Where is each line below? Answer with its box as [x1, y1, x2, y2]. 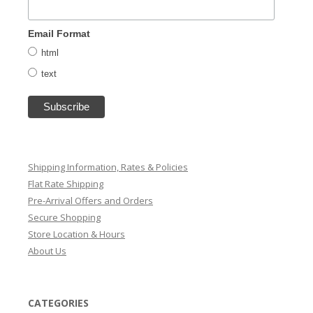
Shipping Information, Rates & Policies [28, 160, 188, 173]
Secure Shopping [28, 210, 101, 224]
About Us [28, 244, 66, 257]
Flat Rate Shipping [28, 177, 103, 190]
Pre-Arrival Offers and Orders [28, 194, 153, 207]
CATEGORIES [28, 296, 89, 310]
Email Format [28, 27, 90, 39]
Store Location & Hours [28, 227, 125, 240]
